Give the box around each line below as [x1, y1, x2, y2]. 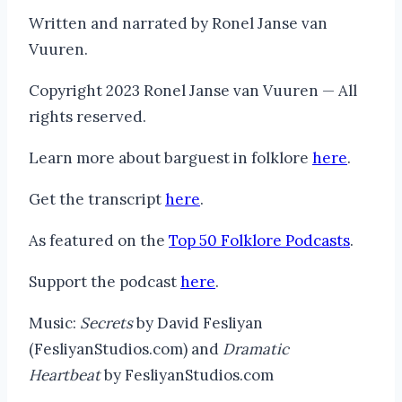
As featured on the [29, 230, 169, 250]
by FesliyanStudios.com [100, 364, 274, 385]
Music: [29, 312, 80, 333]
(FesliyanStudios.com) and [29, 338, 223, 359]
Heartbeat [29, 364, 100, 385]
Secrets [80, 312, 133, 333]
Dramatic [223, 338, 289, 359]
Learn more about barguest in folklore [29, 147, 312, 168]
